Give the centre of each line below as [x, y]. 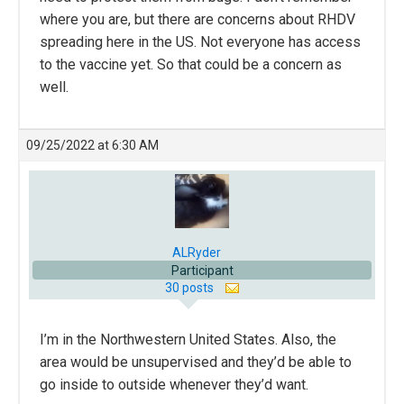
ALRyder [197, 252]
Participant [202, 270]
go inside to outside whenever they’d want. [174, 384]
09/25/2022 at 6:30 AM [92, 145]
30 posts [190, 287]
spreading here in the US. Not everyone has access [200, 41]
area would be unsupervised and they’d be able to [196, 362]
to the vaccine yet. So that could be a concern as [191, 64]
